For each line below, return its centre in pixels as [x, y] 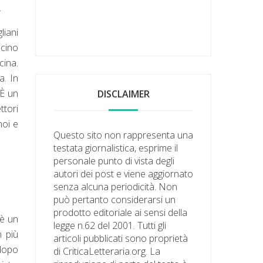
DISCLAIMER [123, 94]
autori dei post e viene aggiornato [124, 173]
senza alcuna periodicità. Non [116, 186]
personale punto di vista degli [114, 161]
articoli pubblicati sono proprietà [121, 238]
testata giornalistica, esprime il [116, 148]
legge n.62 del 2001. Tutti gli [110, 225]
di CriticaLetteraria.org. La [107, 251]
